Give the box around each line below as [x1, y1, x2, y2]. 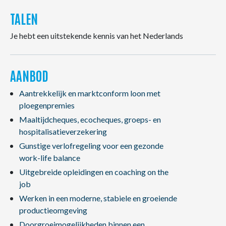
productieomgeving [19, 205, 87, 215]
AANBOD [10, 67, 48, 84]
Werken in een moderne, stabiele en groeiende [19, 193, 177, 203]
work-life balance [19, 153, 80, 162]
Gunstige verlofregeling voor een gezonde [19, 141, 163, 150]
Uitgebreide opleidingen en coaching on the [19, 167, 168, 177]
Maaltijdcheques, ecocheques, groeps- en [19, 115, 161, 124]
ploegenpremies [19, 100, 75, 110]
